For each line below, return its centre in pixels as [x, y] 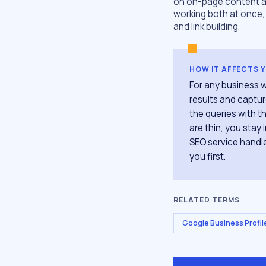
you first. [207, 156]
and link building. [207, 27]
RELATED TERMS [207, 200]
